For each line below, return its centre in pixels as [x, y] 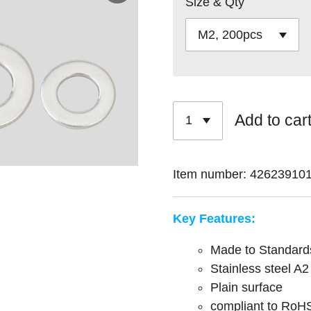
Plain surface [248, 287]
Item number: [210, 174]
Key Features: [214, 218]
